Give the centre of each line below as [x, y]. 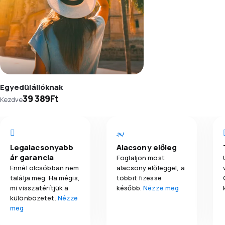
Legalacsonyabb [42, 147]
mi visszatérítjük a [39, 188]
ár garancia [32, 157]
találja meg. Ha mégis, [45, 178]
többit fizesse [139, 178]
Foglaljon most [141, 157]
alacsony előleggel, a [151, 167]
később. [130, 188]
